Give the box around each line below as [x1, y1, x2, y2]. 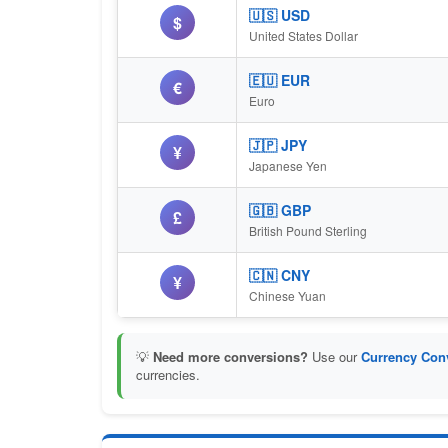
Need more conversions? [153, 347, 308, 366]
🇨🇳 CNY [249, 265, 310, 285]
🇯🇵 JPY [249, 135, 307, 155]
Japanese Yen [249, 157, 327, 174]
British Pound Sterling [249, 222, 367, 239]
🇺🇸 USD [249, 5, 310, 25]
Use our [308, 347, 361, 366]
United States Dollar [249, 27, 358, 44]
